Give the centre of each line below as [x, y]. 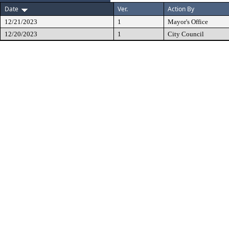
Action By [181, 9]
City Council [186, 34]
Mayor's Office [188, 22]
